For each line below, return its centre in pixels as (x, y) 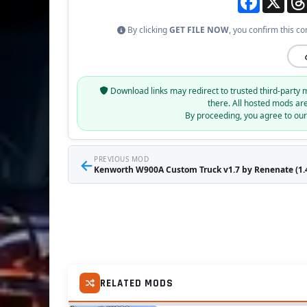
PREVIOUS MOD (121, 159)
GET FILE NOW (199, 30)
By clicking (147, 30)
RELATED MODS (137, 283)
